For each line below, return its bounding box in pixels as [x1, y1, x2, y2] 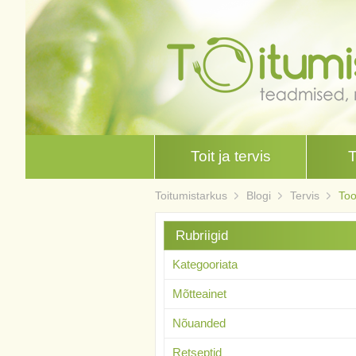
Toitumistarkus [154, 189, 227, 202]
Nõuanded [172, 316, 226, 330]
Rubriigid [175, 228, 228, 243]
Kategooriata [172, 257, 238, 271]
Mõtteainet [172, 287, 226, 300]
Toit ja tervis [190, 148, 271, 164]
